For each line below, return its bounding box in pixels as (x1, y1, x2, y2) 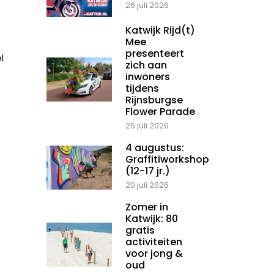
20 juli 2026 (125, 179, 169, 191)
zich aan (125, 58, 167, 73)
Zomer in (125, 200, 168, 215)
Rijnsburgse (125, 93, 183, 108)
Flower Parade (125, 105, 195, 119)
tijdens (125, 81, 159, 96)
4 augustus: (125, 141, 184, 155)
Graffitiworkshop (125, 152, 209, 167)
